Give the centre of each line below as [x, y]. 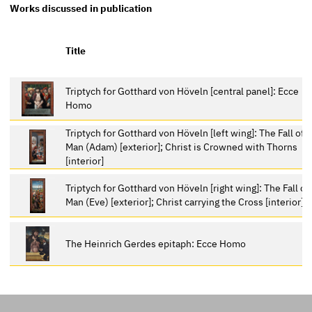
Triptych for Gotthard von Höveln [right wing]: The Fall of [188, 187]
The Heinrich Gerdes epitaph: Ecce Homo [156, 243]
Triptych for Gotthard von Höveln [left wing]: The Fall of [185, 132]
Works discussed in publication [81, 8]
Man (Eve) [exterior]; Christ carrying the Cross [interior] [185, 201]
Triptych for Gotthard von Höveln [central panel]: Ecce [182, 91]
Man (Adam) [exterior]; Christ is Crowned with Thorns [182, 146]
